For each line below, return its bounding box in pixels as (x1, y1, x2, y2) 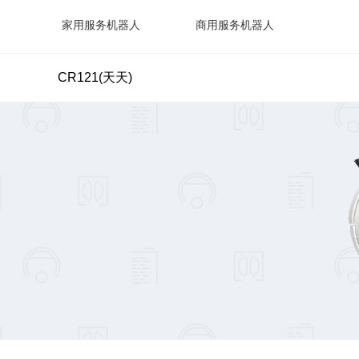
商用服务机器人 (195, 18, 274, 31)
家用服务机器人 (62, 18, 140, 31)
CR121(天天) (58, 71, 132, 84)
